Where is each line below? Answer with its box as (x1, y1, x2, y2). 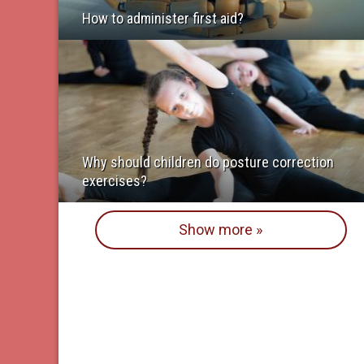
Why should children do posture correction (82, 153, 334, 171)
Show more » (179, 220, 262, 238)
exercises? (82, 171, 147, 189)
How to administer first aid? (82, 10, 244, 27)
